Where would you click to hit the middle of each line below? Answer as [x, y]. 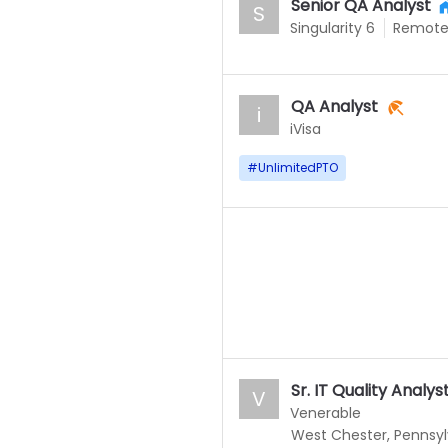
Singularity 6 [332, 28]
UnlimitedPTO [297, 167]
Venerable [325, 413]
